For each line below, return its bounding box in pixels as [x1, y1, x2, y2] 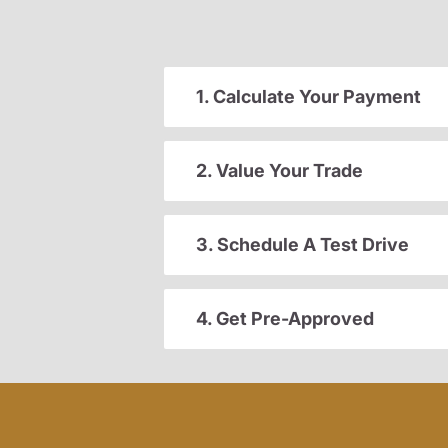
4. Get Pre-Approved [196, 308, 374, 330]
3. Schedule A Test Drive [196, 234, 409, 256]
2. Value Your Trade [196, 160, 363, 182]
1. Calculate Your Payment [196, 86, 421, 108]
